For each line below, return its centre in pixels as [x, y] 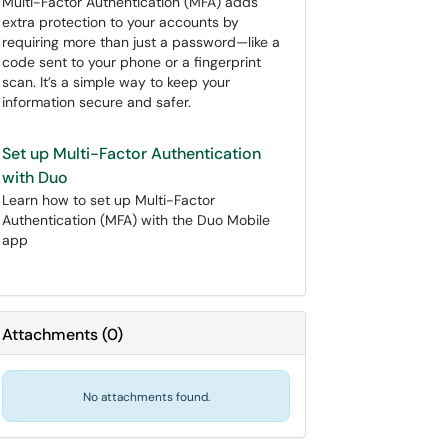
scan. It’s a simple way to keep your [116, 82]
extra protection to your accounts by [120, 22]
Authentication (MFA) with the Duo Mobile [136, 220]
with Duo [35, 177]
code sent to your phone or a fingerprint [131, 62]
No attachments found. [146, 397]
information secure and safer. [96, 102]
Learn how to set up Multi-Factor [108, 200]
